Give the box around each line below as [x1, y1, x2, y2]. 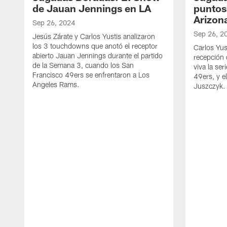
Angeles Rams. [32, 80, 80, 89]
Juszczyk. [194, 81, 225, 90]
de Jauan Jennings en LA [32, 2, 151, 14]
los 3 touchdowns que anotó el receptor [32, 41, 158, 50]
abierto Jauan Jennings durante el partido [32, 51, 163, 60]
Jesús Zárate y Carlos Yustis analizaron [32, 31, 155, 41]
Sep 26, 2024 [32, 18, 75, 27]
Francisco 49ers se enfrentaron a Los [32, 70, 149, 79]
